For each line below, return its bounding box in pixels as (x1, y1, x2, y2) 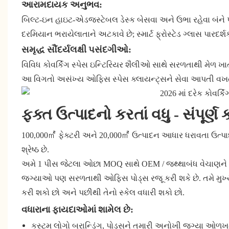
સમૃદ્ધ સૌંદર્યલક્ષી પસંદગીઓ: (21, 44, 131, 55)
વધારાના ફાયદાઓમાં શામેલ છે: (21, 204, 133, 215)
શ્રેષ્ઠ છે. (21, 145, 49, 155)
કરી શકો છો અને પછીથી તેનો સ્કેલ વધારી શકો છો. (21, 188, 185, 198)
